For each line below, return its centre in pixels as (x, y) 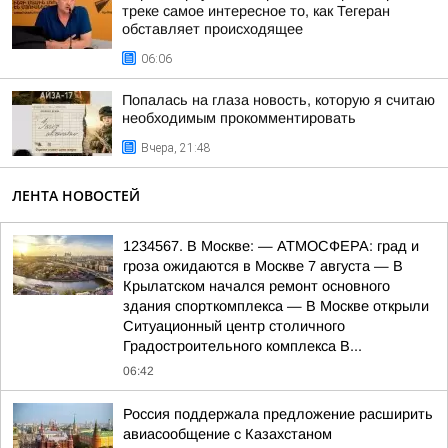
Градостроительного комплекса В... (242, 346)
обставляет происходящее (212, 29)
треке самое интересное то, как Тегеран (256, 11)
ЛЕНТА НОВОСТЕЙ (76, 195)
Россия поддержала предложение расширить (278, 414)
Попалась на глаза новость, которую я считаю (278, 100)
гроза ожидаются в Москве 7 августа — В (263, 266)
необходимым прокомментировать (239, 118)
